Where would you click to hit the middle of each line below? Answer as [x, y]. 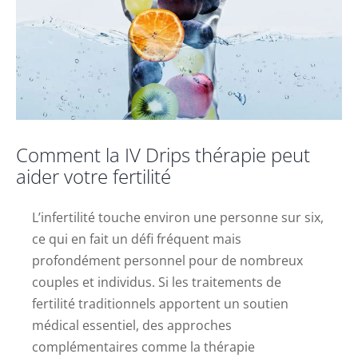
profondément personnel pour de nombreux [167, 260]
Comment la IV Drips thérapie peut [163, 154]
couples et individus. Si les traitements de [157, 282]
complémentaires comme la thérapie [143, 346]
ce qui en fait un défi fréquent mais [137, 239]
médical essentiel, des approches [132, 325]
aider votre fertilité [93, 176]
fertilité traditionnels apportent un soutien [160, 303]
